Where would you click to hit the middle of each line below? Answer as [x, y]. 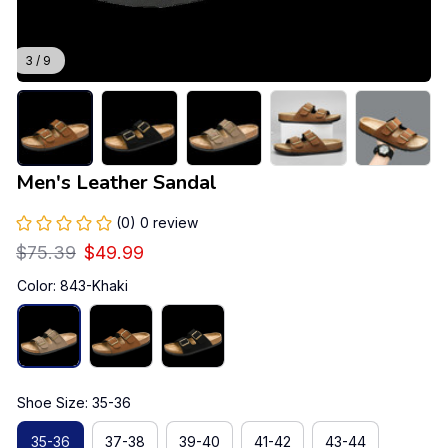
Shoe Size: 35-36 [74, 403]
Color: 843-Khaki [72, 286]
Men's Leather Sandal [116, 183]
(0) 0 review [157, 223]
